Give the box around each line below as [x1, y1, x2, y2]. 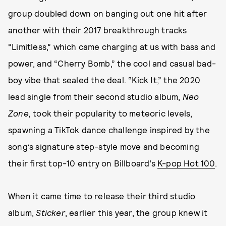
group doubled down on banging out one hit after [8, 8, 207, 18]
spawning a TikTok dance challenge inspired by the [8, 124, 210, 135]
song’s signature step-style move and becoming [8, 141, 200, 151]
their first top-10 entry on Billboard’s [8, 157, 157, 168]
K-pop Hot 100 [157, 157, 215, 168]
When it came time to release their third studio [8, 190, 196, 201]
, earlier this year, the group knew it [65, 207, 208, 217]
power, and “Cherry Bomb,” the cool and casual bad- [8, 58, 216, 68]
